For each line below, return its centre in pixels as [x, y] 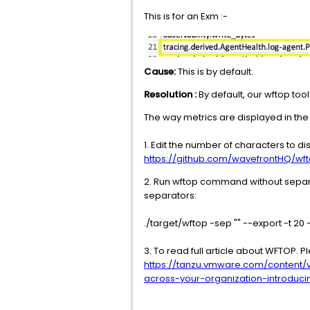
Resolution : [171, 94]
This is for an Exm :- [186, 16]
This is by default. [216, 71]
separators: [170, 195]
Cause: [161, 71]
